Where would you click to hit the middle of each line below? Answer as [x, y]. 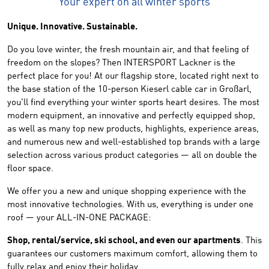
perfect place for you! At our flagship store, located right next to [133, 77]
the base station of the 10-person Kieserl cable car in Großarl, [129, 90]
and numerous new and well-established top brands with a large [134, 143]
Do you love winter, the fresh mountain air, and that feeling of [128, 50]
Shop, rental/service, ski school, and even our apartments [124, 241]
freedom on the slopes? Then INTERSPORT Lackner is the [121, 63]
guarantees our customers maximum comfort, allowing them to [132, 254]
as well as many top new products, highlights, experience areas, [133, 129]
